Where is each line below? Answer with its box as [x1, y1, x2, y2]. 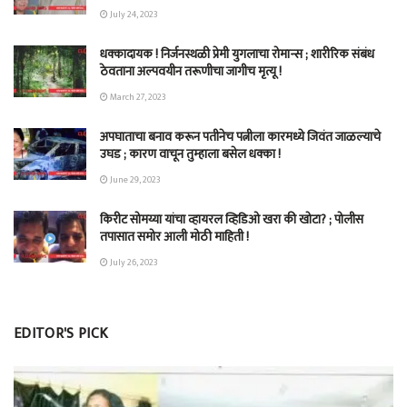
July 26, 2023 [108, 255, 158, 271]
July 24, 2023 [108, 7, 158, 23]
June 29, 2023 [108, 173, 161, 188]
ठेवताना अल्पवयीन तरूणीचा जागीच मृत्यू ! [100, 61, 282, 83]
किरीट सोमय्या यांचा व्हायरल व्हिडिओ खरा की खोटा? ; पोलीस [100, 209, 363, 231]
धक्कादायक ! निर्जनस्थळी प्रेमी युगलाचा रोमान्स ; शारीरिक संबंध [100, 44, 374, 65]
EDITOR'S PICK [14, 322, 109, 347]
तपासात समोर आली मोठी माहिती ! [100, 226, 249, 248]
